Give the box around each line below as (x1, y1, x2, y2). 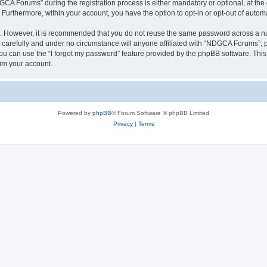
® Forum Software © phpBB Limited (111, 109, 209, 116)
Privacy (113, 120, 133, 127)
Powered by (58, 109, 92, 116)
